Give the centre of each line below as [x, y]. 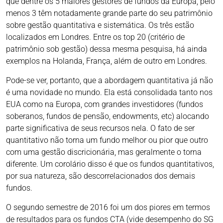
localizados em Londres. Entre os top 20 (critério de [95, 37]
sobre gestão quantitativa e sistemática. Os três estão [100, 25]
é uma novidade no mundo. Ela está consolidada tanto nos [109, 93]
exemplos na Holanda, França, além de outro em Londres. [107, 61]
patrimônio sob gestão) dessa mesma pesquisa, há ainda [107, 49]
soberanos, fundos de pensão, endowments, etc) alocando [108, 116]
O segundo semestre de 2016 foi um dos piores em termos [108, 208]
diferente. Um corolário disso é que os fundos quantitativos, [110, 164]
